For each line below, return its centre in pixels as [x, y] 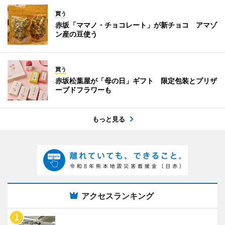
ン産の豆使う [76, 34]
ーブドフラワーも [83, 90]
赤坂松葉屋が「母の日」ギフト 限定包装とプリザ [136, 81]
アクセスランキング [118, 196]
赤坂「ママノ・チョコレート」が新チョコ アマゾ [136, 25]
